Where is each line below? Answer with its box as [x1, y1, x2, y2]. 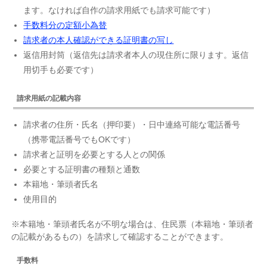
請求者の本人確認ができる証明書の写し [23, 35, 174, 45]
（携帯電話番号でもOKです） [23, 134, 136, 144]
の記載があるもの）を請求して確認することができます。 [11, 232, 229, 242]
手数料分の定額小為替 [23, 20, 107, 30]
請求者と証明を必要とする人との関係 [23, 149, 166, 159]
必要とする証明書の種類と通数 [23, 164, 141, 174]
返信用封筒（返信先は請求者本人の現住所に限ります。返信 [23, 50, 249, 60]
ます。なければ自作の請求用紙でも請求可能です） [23, 5, 216, 15]
